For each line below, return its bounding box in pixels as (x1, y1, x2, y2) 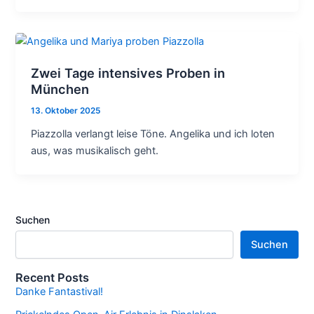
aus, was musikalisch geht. (31, 144, 159, 157)
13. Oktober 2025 (31, 106, 101, 116)
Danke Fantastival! (15, 285, 104, 299)
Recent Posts (15, 271, 90, 285)
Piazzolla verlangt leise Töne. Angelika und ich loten (31, 127, 275, 140)
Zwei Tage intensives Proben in (31, 65, 226, 81)
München (31, 81, 90, 97)
